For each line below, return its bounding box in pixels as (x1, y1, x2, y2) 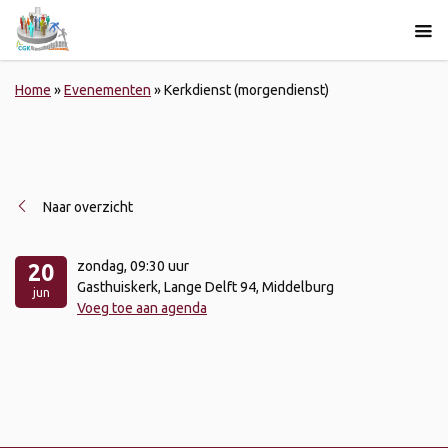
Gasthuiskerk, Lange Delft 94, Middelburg (77, 278, 334, 295)
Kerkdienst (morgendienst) (164, 82, 329, 98)
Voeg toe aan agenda (77, 299, 207, 316)
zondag (77, 257, 124, 274)
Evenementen (64, 82, 151, 98)
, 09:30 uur (124, 257, 189, 274)
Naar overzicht (43, 199, 133, 215)
